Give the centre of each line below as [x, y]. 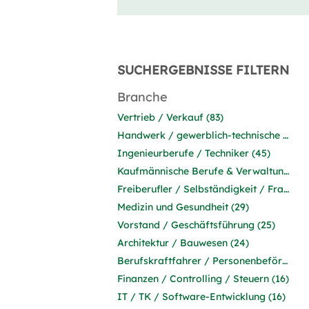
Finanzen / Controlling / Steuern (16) [203, 279]
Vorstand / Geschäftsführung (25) [196, 225]
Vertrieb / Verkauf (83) [170, 117]
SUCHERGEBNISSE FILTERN [203, 70]
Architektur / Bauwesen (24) [183, 243]
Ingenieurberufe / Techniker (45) [194, 153]
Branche [142, 97]
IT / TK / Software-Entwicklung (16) [201, 297]
